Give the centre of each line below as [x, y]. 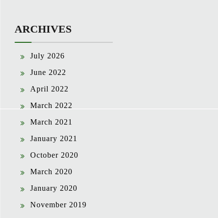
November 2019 [58, 205]
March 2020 [51, 172]
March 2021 [51, 122]
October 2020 [54, 155]
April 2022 [49, 89]
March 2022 [51, 106]
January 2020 [54, 188]
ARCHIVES [43, 29]
